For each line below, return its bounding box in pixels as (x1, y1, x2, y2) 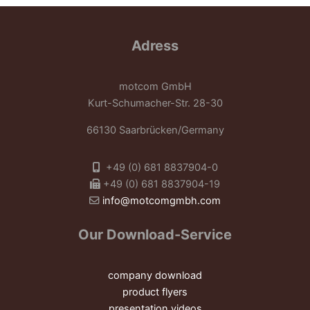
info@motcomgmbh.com (102, 194, 221, 207)
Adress (131, 37, 179, 54)
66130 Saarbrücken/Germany (86, 124, 224, 136)
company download (108, 269, 202, 282)
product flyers (122, 286, 188, 298)
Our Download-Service (78, 226, 232, 243)
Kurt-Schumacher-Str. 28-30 (87, 97, 223, 109)
